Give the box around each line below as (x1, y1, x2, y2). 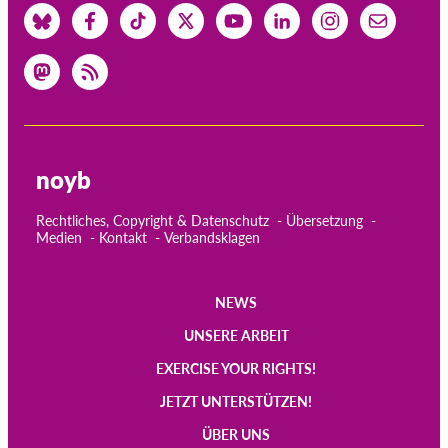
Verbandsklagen (164, 228, 260, 246)
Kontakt (99, 228, 147, 246)
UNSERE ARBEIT (183, 326, 289, 344)
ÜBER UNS (202, 425, 270, 443)
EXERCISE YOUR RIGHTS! (156, 359, 316, 377)
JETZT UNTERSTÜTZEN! (160, 392, 312, 410)
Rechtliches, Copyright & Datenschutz (36, 211, 269, 229)
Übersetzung (286, 211, 363, 229)
